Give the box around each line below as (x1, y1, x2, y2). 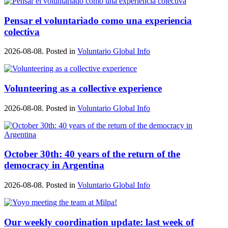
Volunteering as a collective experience (4, 83, 162, 94)
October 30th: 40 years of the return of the (4, 149, 180, 160)
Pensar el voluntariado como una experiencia (4, 15, 192, 26)
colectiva (4, 26, 40, 37)
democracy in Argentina (4, 160, 104, 171)
